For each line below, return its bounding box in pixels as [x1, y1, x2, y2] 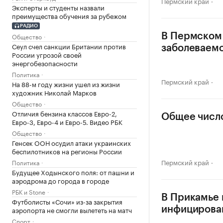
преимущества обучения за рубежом [12, 10, 126, 20]
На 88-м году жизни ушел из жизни [12, 78, 120, 89]
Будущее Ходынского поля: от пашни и [12, 166, 134, 177]
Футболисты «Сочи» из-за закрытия [12, 196, 122, 206]
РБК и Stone [12, 186, 45, 196]
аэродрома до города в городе [12, 175, 109, 185]
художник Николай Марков [12, 87, 97, 97]
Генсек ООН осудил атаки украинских [12, 137, 131, 147]
